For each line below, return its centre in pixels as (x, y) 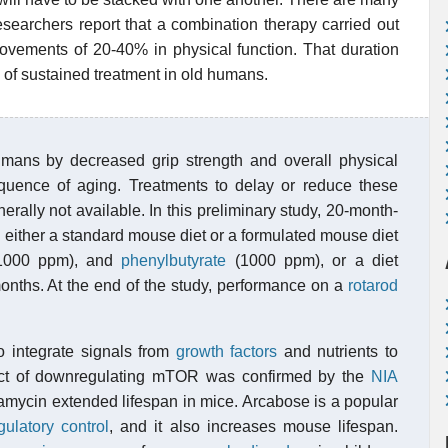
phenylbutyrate (174, 260)
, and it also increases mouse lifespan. (254, 426)
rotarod (373, 285)
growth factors (226, 351)
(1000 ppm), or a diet (312, 260)
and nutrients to (338, 351)
